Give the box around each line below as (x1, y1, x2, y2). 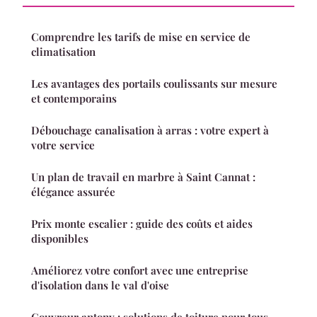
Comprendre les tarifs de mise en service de (31, 29, 250, 44)
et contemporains (31, 91, 117, 105)
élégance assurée (31, 184, 115, 199)
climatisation (31, 44, 96, 59)
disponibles (31, 231, 88, 246)
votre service (31, 137, 95, 152)
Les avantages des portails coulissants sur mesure (31, 76, 277, 91)
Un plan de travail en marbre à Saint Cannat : (31, 169, 255, 184)
